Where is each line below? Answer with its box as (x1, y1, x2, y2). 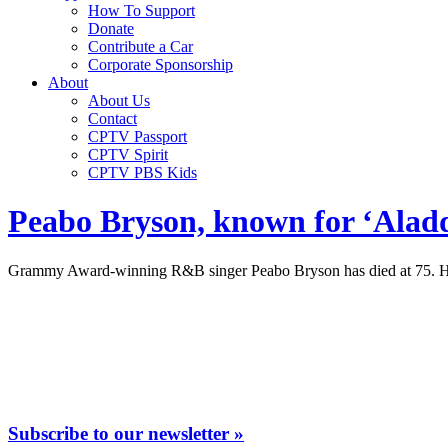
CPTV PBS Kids (88, 164, 197, 181)
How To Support (88, 2, 195, 19)
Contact (88, 110, 137, 127)
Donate (88, 20, 134, 37)
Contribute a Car (88, 38, 193, 55)
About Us (88, 92, 150, 109)
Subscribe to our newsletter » (8, 422, 244, 444)
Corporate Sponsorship (88, 56, 233, 73)
